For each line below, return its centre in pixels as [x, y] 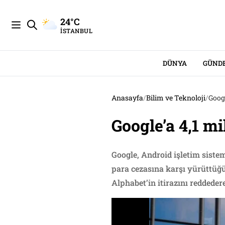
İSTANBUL [76, 30]
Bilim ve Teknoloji [176, 98]
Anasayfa [127, 98]
